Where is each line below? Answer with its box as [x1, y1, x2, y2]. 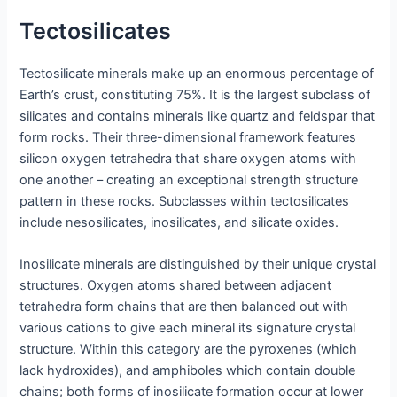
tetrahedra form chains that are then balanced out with [19, 299, 349, 315]
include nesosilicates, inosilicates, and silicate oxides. [19, 214, 339, 231]
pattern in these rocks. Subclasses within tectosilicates [19, 193, 350, 210]
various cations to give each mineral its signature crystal [19, 320, 356, 337]
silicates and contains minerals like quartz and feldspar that [19, 108, 376, 125]
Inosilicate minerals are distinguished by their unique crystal [19, 256, 377, 273]
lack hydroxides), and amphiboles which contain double [19, 362, 356, 379]
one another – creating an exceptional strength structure [19, 172, 359, 189]
